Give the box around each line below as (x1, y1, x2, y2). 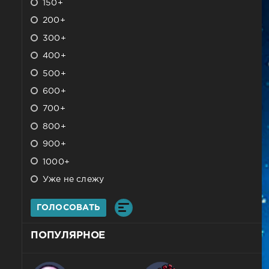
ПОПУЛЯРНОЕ (30, 231, 106, 240)
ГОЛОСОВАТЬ (36, 204, 100, 211)
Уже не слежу (40, 175, 104, 183)
